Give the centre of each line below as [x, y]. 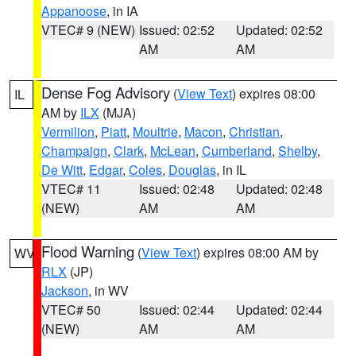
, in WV [108, 290]
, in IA [122, 11]
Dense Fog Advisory [106, 92]
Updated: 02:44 [280, 310]
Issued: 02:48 [176, 189]
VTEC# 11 [71, 189]
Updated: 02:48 [280, 189]
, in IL [231, 170]
